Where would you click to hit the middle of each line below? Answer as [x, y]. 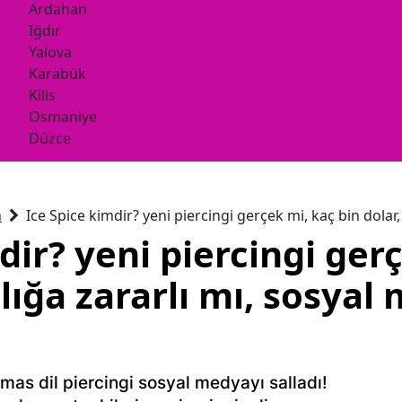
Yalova [50, 52]
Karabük [57, 74]
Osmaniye [63, 117]
